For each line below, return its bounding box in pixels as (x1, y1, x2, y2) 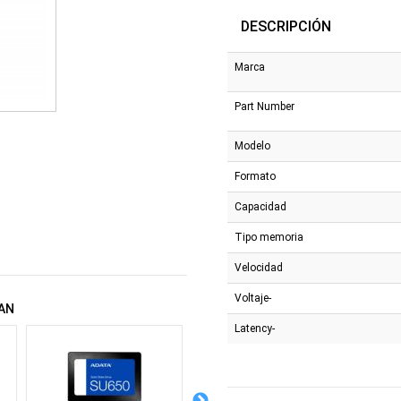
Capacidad (235, 200, 286, 213)
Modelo (235, 139, 270, 152)
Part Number (235, 99, 294, 113)
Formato (235, 169, 276, 183)
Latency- (235, 321, 275, 335)
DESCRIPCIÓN (241, 17, 331, 35)
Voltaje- (235, 291, 271, 304)
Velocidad (235, 260, 283, 274)
